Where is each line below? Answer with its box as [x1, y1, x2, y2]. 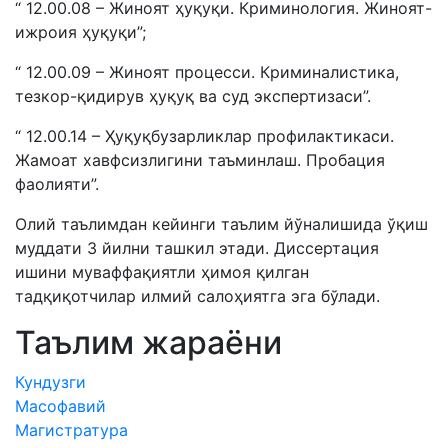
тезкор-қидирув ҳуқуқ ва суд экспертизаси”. [15, 86, 371, 106]
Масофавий [15, 396, 106, 416]
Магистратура [15, 420, 128, 440]
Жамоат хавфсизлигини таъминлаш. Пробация [15, 150, 385, 170]
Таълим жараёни [15, 323, 282, 362]
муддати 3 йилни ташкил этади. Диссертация [15, 238, 379, 258]
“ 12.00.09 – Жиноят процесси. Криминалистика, [15, 62, 399, 82]
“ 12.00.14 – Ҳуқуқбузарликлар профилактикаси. [15, 126, 394, 146]
